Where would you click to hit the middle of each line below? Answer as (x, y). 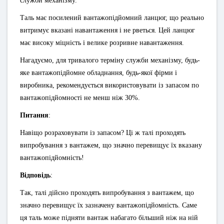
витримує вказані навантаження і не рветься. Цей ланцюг (107, 30)
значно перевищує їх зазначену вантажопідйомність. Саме (108, 205)
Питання (34, 115)
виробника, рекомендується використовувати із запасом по (109, 85)
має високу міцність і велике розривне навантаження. (102, 43)
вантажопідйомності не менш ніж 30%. (80, 98)
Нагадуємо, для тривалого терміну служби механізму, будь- (110, 60)
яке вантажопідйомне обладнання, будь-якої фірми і (98, 73)
